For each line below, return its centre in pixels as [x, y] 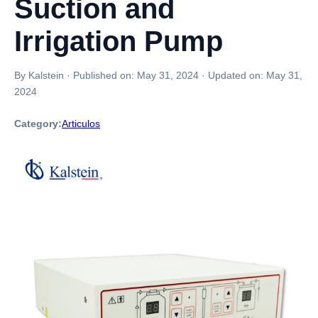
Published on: [105, 75]
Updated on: [237, 75]
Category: [38, 124]
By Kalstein [39, 75]
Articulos [81, 124]
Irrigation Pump [119, 41]
